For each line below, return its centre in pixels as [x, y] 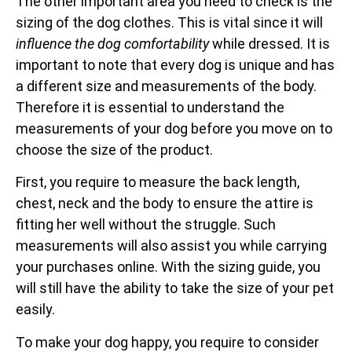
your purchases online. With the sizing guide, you [168, 267]
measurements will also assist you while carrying [171, 246]
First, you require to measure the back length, [158, 182]
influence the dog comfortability [112, 44]
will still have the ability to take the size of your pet [175, 288]
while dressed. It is [269, 44]
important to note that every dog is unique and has [175, 65]
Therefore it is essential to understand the [150, 108]
